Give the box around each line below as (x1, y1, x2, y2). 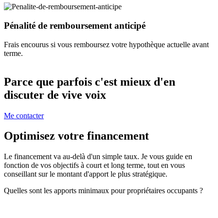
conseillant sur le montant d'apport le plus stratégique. (4, 170, 167, 179)
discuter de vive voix (4, 88, 106, 101)
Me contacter (4, 111, 44, 120)
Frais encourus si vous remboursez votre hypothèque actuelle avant (4, 40, 209, 49)
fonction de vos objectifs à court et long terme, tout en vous (4, 161, 185, 170)
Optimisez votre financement (4, 129, 149, 143)
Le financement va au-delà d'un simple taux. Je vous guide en (4, 152, 192, 161)
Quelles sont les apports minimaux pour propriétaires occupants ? (4, 186, 203, 195)
